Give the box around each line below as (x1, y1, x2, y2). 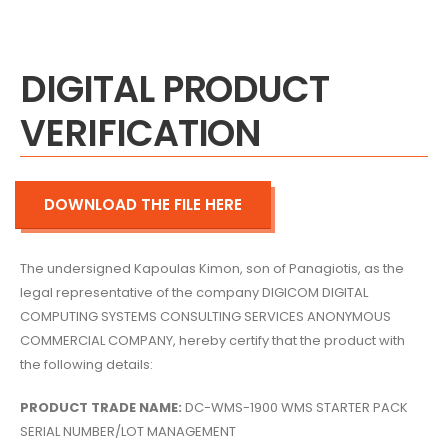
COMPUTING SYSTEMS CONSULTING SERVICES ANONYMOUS (20, 307, 391, 327)
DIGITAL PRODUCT (20, 64, 330, 116)
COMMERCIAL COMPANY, (20, 331, 176, 351)
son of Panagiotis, (243, 259, 361, 279)
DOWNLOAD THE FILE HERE (44, 194, 242, 216)
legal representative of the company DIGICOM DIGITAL (20, 283, 368, 303)
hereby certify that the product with (176, 331, 405, 351)
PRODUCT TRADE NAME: (20, 397, 182, 417)
